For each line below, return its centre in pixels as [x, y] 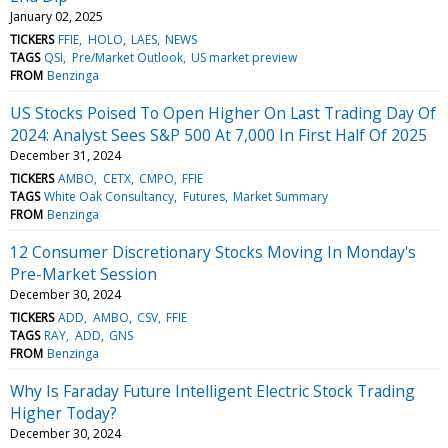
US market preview [243, 57]
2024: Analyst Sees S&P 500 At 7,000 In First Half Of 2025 [218, 134]
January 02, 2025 [56, 16]
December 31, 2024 [65, 155]
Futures [203, 196]
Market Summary [280, 196]
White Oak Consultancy [109, 196]
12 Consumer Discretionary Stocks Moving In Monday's [213, 251]
